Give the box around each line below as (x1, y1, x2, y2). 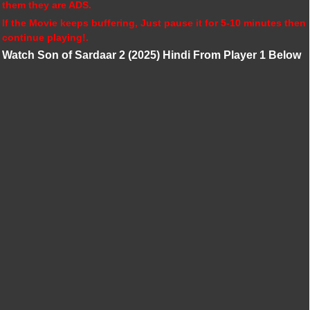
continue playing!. (2, 32, 89, 43)
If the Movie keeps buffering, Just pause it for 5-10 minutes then (2, 17, 306, 28)
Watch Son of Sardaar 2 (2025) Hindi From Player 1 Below (2, 49, 301, 61)
